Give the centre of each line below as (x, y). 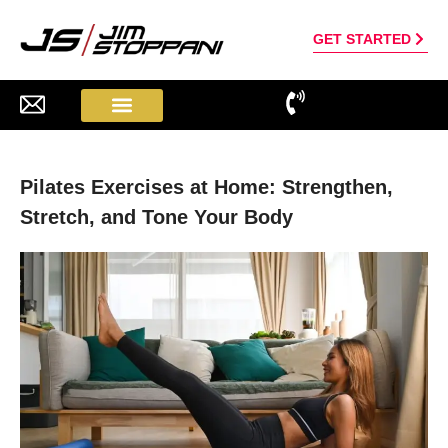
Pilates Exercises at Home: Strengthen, (206, 187)
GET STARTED (362, 38)
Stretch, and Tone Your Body (156, 217)
